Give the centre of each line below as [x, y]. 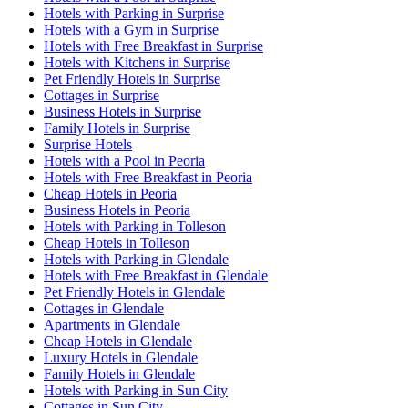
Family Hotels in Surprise [117, 128]
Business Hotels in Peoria [117, 210]
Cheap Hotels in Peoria [110, 194]
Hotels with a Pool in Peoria [124, 161]
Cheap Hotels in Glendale [118, 342]
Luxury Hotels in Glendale [121, 358]
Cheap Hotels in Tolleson [117, 243]
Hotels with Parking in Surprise [134, 14]
